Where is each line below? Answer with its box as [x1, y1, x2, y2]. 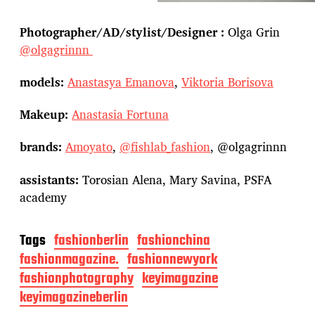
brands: [20, 137, 62, 157]
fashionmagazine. [20, 248, 119, 271]
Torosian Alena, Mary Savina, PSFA [79, 169, 271, 189]
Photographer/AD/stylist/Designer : [20, 22, 224, 41]
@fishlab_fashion [120, 137, 210, 157]
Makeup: [20, 105, 68, 124]
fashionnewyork [127, 248, 217, 271]
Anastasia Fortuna [72, 105, 169, 124]
